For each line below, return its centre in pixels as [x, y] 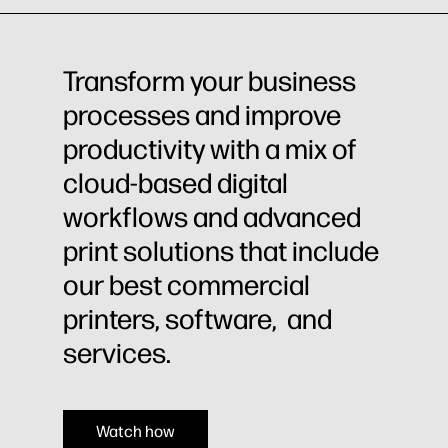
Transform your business [209, 80]
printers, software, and [197, 318]
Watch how [135, 431]
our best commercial [186, 284]
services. [117, 352]
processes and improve [202, 114]
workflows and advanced [212, 216]
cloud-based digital [175, 182]
